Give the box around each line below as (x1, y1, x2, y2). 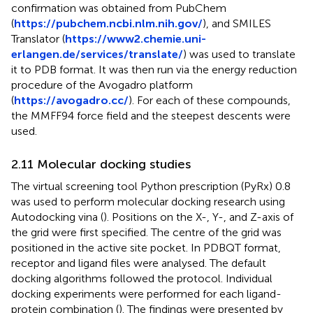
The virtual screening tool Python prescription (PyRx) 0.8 (11, 179, 291, 193)
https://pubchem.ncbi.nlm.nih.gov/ (14, 16, 203, 30)
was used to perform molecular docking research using (11, 194, 285, 208)
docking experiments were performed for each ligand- (11, 286, 282, 300)
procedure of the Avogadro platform (11, 78, 193, 92)
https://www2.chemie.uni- (65, 31, 206, 45)
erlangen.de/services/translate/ (11, 47, 183, 61)
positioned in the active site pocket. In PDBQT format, (11, 240, 281, 254)
